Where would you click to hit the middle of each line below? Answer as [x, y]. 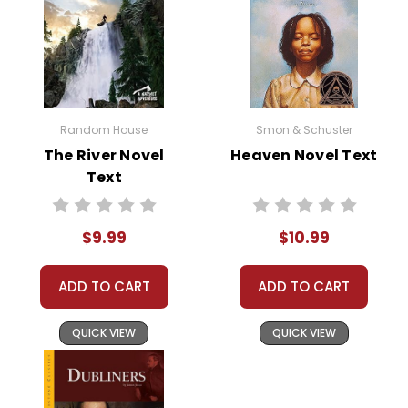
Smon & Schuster [304, 129]
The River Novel [104, 155]
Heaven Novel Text [304, 155]
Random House [104, 129]
